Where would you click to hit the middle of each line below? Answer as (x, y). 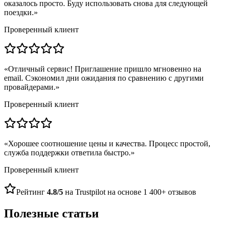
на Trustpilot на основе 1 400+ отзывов (130, 192)
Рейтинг (32, 192)
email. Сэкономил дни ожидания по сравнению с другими (104, 78)
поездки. (19, 12)
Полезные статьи (51, 213)
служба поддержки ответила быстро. (67, 152)
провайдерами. (30, 87)
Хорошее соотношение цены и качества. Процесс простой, (109, 143)
